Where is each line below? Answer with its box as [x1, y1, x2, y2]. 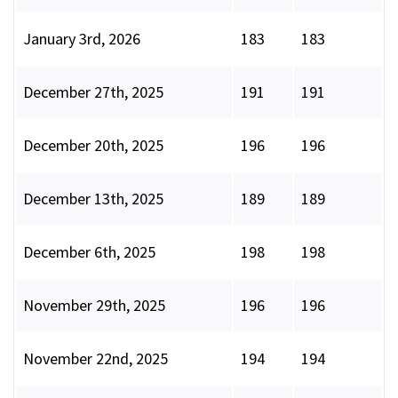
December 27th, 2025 [23, 82, 163, 103]
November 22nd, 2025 [23, 348, 168, 370]
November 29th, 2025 [23, 295, 165, 316]
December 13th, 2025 [23, 188, 163, 210]
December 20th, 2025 [23, 135, 163, 156]
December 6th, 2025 [23, 242, 155, 263]
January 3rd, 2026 [23, 28, 140, 50]
